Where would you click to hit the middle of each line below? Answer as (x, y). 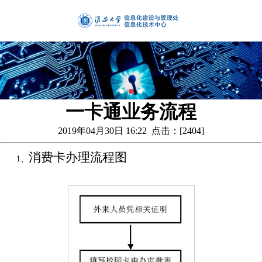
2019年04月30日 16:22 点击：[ (120, 131)
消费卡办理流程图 (78, 157)
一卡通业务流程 (131, 112)
